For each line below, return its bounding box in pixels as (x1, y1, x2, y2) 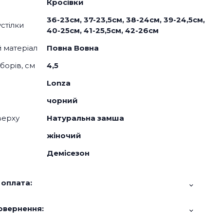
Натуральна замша (46, 113, 124, 123)
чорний (46, 96, 78, 106)
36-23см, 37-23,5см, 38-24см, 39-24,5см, (46, 15, 205, 25)
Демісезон (46, 148, 90, 158)
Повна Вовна (46, 43, 99, 53)
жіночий (46, 131, 81, 141)
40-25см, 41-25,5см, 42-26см (46, 26, 159, 36)
